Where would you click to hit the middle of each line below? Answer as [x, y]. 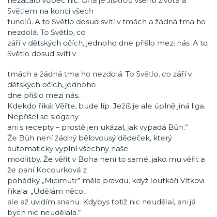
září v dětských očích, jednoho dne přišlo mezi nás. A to [108, 43]
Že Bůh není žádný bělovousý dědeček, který [90, 138]
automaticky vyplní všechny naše [68, 148]
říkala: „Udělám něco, [46, 191]
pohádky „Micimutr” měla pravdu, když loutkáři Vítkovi [106, 180]
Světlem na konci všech [50, 11]
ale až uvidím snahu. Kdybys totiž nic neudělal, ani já [101, 202]
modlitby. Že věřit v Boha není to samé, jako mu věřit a [106, 159]
